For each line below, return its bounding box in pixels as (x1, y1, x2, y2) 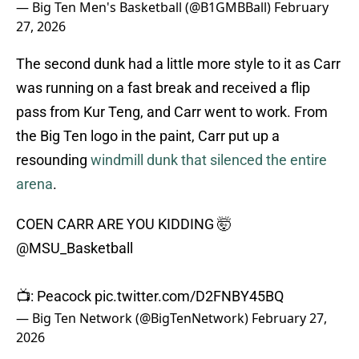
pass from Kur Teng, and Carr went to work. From (16, 103, 328, 121)
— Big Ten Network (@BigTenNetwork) (16, 309, 252, 328)
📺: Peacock (16, 288, 95, 305)
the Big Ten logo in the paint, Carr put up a (16, 127, 280, 145)
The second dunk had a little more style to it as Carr (16, 55, 341, 73)
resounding (16, 151, 91, 169)
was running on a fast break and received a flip (16, 79, 310, 97)
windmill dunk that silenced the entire (91, 151, 327, 169)
